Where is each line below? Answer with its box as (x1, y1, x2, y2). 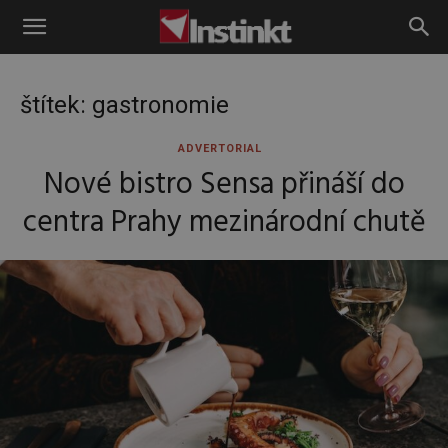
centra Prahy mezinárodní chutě (22, 199, 426, 247)
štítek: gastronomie (20, 91, 229, 119)
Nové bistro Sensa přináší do (43, 161, 405, 209)
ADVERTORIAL (178, 142, 262, 155)
